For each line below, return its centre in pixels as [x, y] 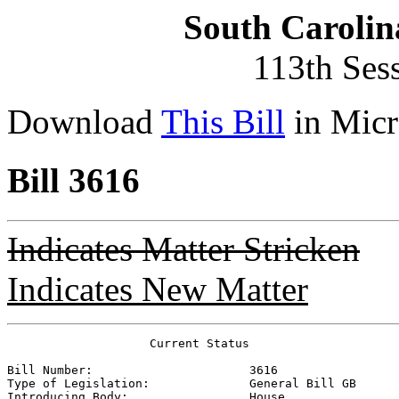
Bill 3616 [73, 181]
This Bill [223, 122]
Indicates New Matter [158, 289]
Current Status [128, 343]
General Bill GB [303, 383]
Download [84, 122]
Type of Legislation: [128, 383]
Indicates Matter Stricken [183, 248]
